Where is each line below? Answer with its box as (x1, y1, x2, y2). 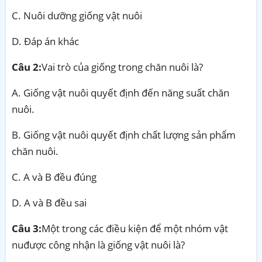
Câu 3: (12, 221, 42, 235)
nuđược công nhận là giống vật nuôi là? (12, 237, 185, 251)
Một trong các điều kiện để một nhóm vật (42, 221, 228, 235)
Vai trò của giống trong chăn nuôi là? (42, 60, 203, 74)
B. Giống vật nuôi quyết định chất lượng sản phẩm (12, 127, 236, 142)
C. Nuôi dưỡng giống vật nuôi (12, 8, 142, 22)
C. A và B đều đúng (12, 170, 96, 184)
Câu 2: (12, 60, 42, 74)
